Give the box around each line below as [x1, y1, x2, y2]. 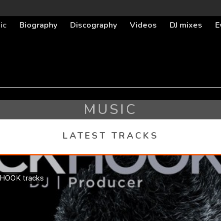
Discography [70, 19, 117, 31]
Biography [19, 19, 57, 31]
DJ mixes [169, 19, 202, 31]
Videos [129, 19, 157, 31]
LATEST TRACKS [62, 130, 159, 142]
